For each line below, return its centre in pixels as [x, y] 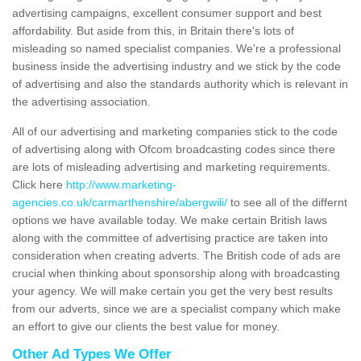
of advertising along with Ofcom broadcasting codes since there [174, 149]
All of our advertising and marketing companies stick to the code [175, 132]
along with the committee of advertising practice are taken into [170, 238]
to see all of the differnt [287, 203]
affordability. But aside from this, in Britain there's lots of [153, 31]
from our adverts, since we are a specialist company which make [176, 309]
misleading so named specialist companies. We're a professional [176, 49]
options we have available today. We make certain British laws [170, 220]
